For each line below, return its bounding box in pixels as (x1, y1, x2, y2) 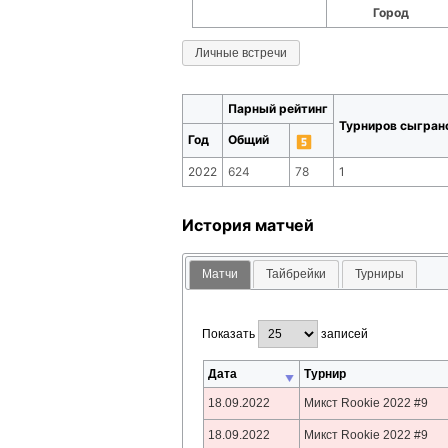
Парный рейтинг (228, 100, 328, 116)
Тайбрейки (266, 267, 327, 282)
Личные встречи (195, 45, 287, 60)
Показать (202, 327, 259, 342)
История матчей (182, 214, 314, 235)
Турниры (354, 267, 404, 282)
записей (318, 327, 369, 342)
